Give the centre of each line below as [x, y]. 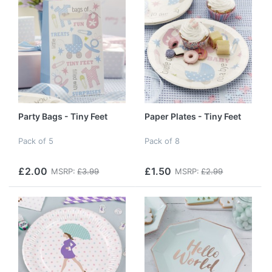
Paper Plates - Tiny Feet [193, 117]
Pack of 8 [162, 141]
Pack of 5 [36, 141]
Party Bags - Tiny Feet [63, 117]
